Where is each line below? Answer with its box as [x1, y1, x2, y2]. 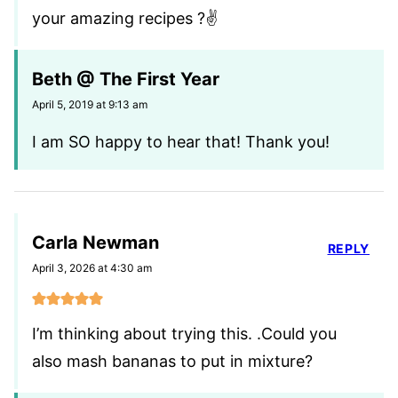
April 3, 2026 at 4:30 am [32, 261, 152, 275]
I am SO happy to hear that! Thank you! [32, 132, 330, 152]
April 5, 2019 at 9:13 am [32, 98, 147, 112]
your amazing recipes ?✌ [32, 9, 218, 28]
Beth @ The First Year [32, 68, 219, 91]
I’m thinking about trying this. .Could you [32, 324, 337, 344]
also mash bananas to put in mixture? [32, 352, 313, 371]
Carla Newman [32, 232, 159, 254]
